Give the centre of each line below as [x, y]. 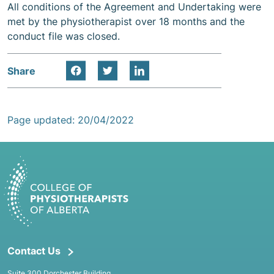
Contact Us [34, 251]
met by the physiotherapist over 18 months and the [126, 21]
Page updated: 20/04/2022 [71, 120]
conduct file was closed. [64, 36]
